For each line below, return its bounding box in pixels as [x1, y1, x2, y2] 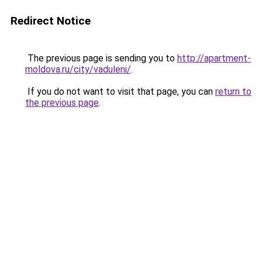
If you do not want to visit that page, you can [25, 86, 215, 97]
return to [215, 86, 251, 97]
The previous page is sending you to [25, 53, 177, 64]
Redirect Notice [11, 14, 91, 27]
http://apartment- [177, 53, 251, 64]
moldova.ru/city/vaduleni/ [25, 64, 131, 75]
